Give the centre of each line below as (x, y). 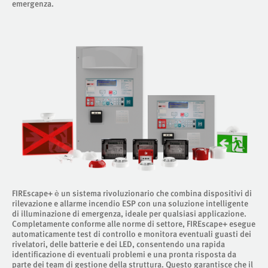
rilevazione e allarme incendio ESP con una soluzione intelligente (130, 203)
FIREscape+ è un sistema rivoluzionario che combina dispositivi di (132, 193)
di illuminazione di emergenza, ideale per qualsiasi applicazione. (129, 213)
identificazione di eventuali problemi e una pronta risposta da (124, 254)
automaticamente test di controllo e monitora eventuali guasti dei (132, 234)
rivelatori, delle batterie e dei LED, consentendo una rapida (118, 244)
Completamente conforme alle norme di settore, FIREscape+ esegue (134, 223)
